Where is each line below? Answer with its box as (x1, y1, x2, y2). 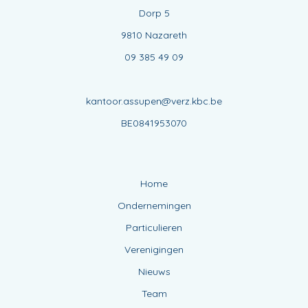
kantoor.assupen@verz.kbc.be (86, 94, 222, 107)
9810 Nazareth (121, 28, 187, 41)
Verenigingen (124, 243, 184, 256)
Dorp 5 (138, 6, 170, 19)
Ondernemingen (117, 199, 191, 212)
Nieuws (137, 265, 170, 278)
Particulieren (126, 221, 182, 234)
